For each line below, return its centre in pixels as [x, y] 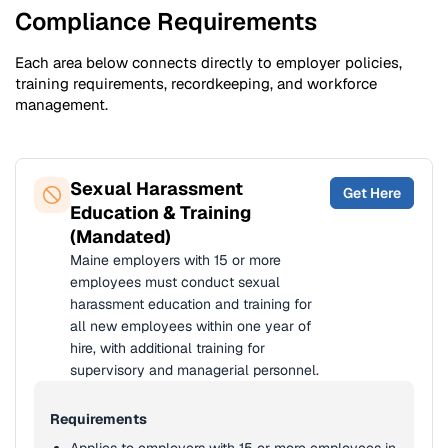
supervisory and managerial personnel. [194, 370]
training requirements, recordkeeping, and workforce [196, 83]
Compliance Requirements [166, 21]
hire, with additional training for [167, 348]
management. [61, 104]
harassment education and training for [191, 304]
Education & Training [160, 212]
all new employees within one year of [191, 326]
